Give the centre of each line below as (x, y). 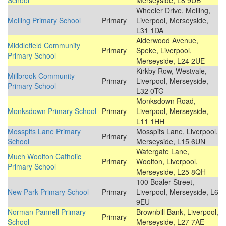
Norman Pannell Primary (47, 212)
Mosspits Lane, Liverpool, (177, 131)
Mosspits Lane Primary (44, 131)
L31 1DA (150, 31)
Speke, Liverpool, (164, 51)
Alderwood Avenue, (167, 41)
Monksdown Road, (166, 101)
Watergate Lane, (163, 152)
